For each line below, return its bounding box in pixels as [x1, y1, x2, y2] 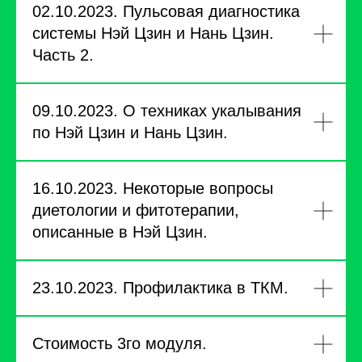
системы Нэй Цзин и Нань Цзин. [32, 24, 274, 42]
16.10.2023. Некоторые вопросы [32, 179, 273, 197]
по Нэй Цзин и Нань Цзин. [32, 124, 228, 141]
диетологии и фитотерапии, [32, 201, 239, 219]
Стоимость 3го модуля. [32, 335, 207, 352]
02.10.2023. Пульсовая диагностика [32, 2, 300, 20]
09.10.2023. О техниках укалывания [32, 102, 301, 120]
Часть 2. [32, 46, 94, 64]
